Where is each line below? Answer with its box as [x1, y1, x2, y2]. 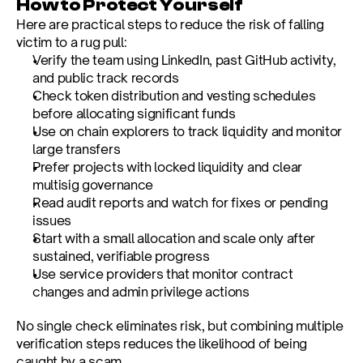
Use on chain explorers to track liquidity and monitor [32, 123, 343, 139]
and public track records [32, 70, 179, 86]
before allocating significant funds [32, 105, 236, 122]
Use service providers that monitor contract [32, 266, 293, 282]
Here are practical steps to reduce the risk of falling [16, 16, 324, 32]
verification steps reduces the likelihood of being [16, 335, 307, 352]
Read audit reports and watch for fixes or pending [32, 194, 328, 211]
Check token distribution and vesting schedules [32, 88, 316, 104]
